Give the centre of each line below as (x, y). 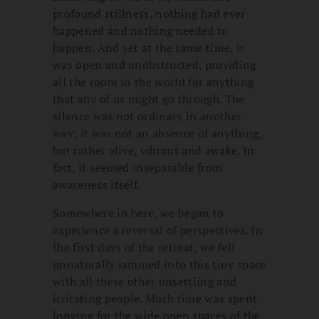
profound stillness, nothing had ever (149, 14)
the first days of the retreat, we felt (145, 247)
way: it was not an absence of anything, (157, 134)
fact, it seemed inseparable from (138, 168)
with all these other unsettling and (145, 282)
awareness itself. (97, 185)
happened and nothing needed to (141, 31)
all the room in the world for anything (153, 82)
